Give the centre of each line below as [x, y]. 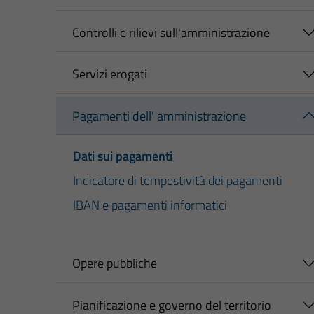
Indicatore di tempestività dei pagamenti [178, 181]
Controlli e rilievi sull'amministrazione [171, 32]
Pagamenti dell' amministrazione [159, 116]
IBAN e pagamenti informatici [150, 205]
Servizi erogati [109, 74]
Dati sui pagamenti [123, 156]
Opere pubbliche [114, 264]
